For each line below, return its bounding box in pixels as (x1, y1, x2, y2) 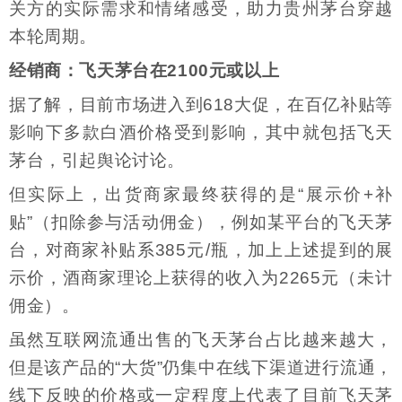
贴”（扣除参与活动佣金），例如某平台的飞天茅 (9, 213, 393, 232)
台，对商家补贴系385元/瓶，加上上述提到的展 (9, 240, 393, 260)
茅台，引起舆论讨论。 (9, 151, 185, 170)
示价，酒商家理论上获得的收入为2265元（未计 (9, 268, 393, 288)
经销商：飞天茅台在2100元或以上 (9, 60, 280, 80)
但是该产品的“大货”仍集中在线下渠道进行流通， (9, 358, 393, 378)
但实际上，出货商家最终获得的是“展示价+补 (9, 185, 393, 205)
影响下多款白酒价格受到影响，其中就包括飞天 (9, 123, 393, 143)
